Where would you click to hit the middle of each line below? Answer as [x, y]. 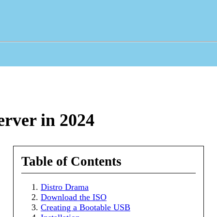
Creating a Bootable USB [85, 208]
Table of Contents [71, 162]
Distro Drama [65, 187]
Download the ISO [74, 197]
